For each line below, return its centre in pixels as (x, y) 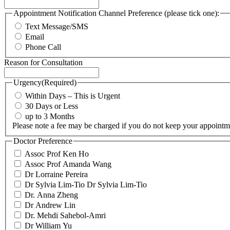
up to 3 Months (50, 116)
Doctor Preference (43, 141)
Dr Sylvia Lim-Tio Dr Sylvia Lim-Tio (86, 185)
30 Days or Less (52, 106)
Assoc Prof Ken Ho (57, 154)
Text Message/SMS (57, 27)
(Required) (59, 83)
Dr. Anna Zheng (51, 195)
